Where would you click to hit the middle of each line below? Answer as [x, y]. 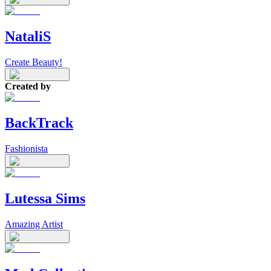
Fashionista [26, 149]
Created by [28, 87]
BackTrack [39, 123]
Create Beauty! [34, 62]
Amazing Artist [34, 224]
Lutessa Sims [45, 198]
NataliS [28, 37]
